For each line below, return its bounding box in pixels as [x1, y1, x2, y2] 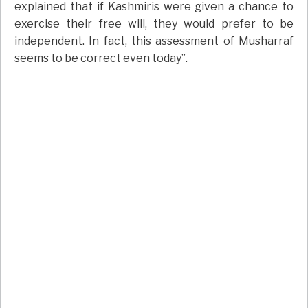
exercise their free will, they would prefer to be [14, 17, 294, 31]
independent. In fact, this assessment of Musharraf [14, 34, 294, 48]
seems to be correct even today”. [14, 52, 188, 65]
